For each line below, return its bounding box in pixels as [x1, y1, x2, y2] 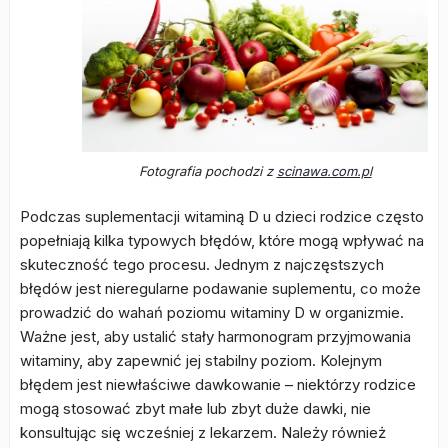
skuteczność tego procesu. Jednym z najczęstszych [20, 255, 384, 274]
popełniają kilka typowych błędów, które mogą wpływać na [20, 231, 424, 250]
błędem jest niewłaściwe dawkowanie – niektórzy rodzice [20, 375, 416, 394]
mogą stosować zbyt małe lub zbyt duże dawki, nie [20, 399, 371, 418]
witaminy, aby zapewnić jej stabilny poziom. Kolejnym [20, 351, 382, 370]
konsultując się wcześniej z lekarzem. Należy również [20, 423, 386, 442]
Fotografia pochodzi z [138, 163, 277, 179]
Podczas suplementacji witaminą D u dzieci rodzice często [20, 207, 424, 226]
